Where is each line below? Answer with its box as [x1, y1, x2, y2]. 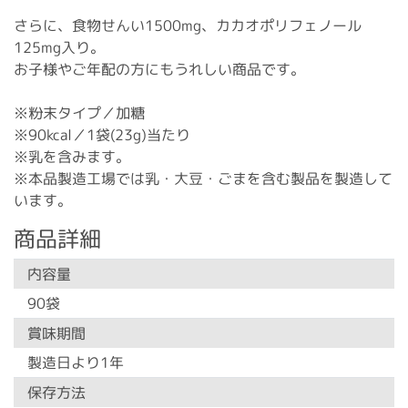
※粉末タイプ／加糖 [13, 102, 145, 123]
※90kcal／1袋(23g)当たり [13, 124, 190, 145]
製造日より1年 [26, 352, 125, 372]
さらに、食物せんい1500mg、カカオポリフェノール [13, 15, 362, 36]
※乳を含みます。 [13, 146, 130, 167]
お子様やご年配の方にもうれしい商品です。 [13, 58, 305, 80]
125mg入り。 [13, 36, 105, 57]
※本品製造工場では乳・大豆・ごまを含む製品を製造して [13, 168, 393, 189]
